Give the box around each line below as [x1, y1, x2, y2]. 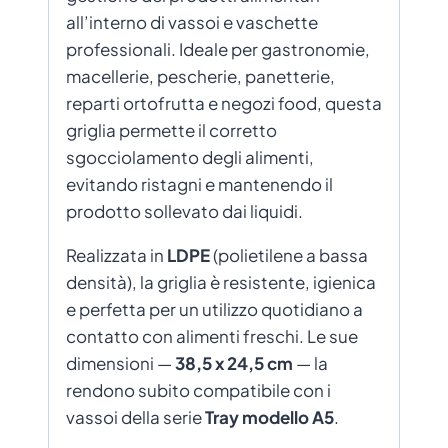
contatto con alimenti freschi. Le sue [66, 324, 358, 347]
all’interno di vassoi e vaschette [66, 10, 318, 33]
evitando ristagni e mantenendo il [66, 172, 333, 195]
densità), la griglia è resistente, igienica [66, 270, 376, 293]
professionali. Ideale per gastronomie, [66, 37, 370, 60]
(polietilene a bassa [210, 243, 368, 266]
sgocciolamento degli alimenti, [66, 145, 314, 168]
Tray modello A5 [205, 405, 334, 428]
